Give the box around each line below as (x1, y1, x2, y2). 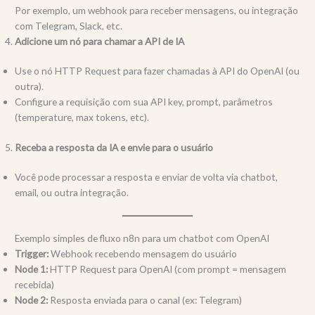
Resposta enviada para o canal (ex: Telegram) (48, 293, 243, 306)
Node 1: (15, 262, 49, 275)
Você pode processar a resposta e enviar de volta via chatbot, (15, 171, 278, 184)
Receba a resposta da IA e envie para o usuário (15, 141, 214, 153)
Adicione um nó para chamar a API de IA (15, 34, 185, 47)
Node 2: (15, 293, 49, 306)
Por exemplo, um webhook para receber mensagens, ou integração (15, 4, 299, 16)
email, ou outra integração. (15, 186, 129, 199)
